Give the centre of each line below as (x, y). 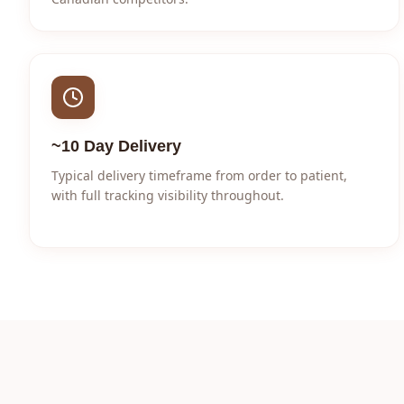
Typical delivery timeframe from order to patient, (199, 175)
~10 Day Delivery (116, 146)
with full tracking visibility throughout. (168, 195)
